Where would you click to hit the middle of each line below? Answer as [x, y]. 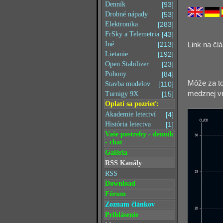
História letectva [128, 124]
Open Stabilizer [127, 64]
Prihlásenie [122, 215]
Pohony [116, 74]
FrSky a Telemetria [132, 34]
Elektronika [121, 24]
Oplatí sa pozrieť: [132, 104]
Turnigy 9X [122, 94]
